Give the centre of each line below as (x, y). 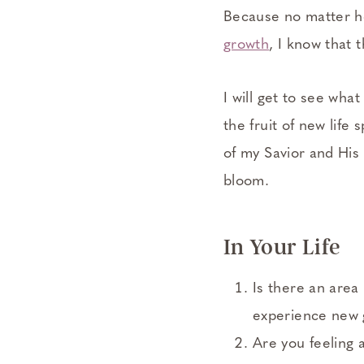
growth (247, 45)
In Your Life (282, 247)
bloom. (247, 181)
